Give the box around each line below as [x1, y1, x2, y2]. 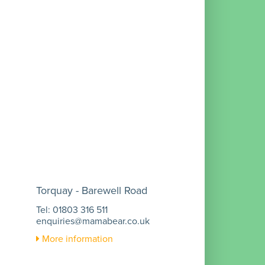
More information [40, 232, 113, 245]
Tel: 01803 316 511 [36, 203, 108, 216]
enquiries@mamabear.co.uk [36, 214, 150, 228]
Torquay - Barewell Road [36, 183, 147, 198]
